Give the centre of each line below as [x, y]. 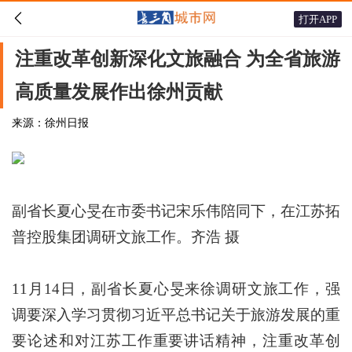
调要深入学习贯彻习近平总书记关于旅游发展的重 [176, 315]
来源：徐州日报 [50, 123]
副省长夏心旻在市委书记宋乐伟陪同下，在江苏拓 [176, 211]
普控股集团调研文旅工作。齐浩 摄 [126, 237]
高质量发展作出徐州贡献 [119, 92]
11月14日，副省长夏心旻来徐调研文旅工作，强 [176, 289]
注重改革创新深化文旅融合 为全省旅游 [178, 59]
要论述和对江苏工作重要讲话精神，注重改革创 [176, 341]
